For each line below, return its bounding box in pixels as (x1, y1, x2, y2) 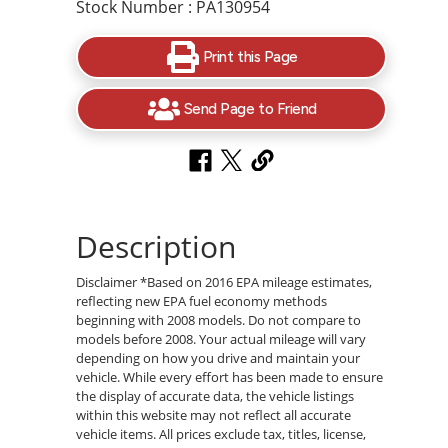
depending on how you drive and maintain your (76, 348, 361, 367)
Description (76, 225, 237, 267)
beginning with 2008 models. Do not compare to (76, 310, 362, 329)
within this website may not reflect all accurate (76, 405, 352, 424)
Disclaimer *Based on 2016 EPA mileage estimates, (76, 272, 373, 291)
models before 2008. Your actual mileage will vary (76, 329, 367, 348)
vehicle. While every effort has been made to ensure (76, 367, 384, 386)
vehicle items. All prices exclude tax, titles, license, (76, 424, 367, 443)
